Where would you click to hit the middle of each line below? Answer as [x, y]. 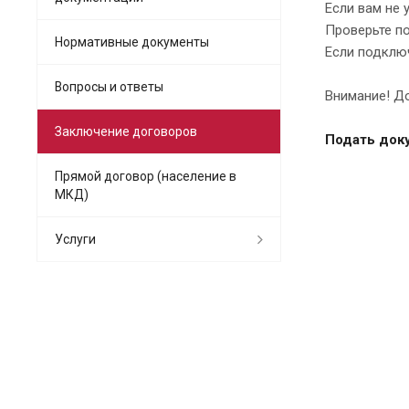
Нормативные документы [132, 42]
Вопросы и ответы [109, 86]
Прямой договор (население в [146, 176]
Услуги [75, 239]
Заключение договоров [126, 131]
